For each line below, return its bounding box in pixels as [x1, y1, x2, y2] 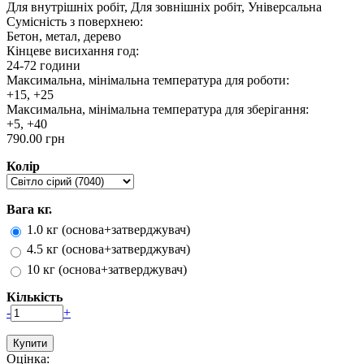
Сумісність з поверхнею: [6, 15, 146, 29]
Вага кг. [6, 202, 52, 217]
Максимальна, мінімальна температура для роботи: [6, 73, 292, 88]
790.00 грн [6, 132, 65, 146]
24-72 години [6, 58, 80, 73]
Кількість [6, 290, 63, 305]
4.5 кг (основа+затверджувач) [27, 242, 190, 257]
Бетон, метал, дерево [6, 29, 121, 44]
